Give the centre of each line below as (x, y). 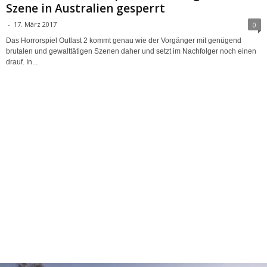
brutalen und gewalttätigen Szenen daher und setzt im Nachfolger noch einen (131, 51)
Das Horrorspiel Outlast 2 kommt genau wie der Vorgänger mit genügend (124, 40)
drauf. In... (22, 62)
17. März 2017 (35, 24)
